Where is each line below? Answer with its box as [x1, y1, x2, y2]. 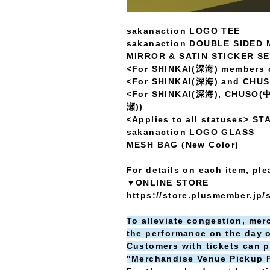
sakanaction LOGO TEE [126, 25, 240, 36]
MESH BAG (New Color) [126, 139, 239, 149]
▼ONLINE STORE [126, 177, 209, 187]
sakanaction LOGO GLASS [126, 127, 255, 137]
